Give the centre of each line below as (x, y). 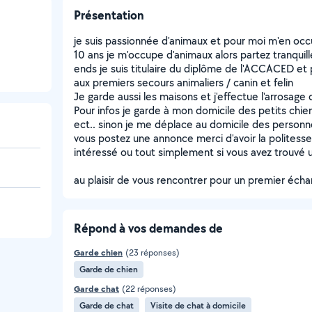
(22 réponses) (149, 289)
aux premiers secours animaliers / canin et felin (184, 83)
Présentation (109, 15)
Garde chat (96, 289)
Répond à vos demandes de (148, 228)
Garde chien (98, 252)
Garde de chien (109, 269)
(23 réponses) (153, 252)
